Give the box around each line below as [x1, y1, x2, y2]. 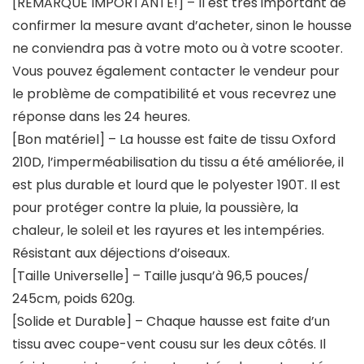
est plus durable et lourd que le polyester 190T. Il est [12, 175, 340, 195]
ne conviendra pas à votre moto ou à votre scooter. [12, 39, 343, 58]
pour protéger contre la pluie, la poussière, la [12, 198, 298, 218]
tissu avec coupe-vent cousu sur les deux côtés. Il [12, 335, 326, 354]
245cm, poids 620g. [12, 289, 135, 309]
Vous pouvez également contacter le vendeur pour [12, 62, 340, 81]
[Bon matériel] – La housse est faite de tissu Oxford [12, 130, 336, 149]
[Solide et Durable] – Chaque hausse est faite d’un [12, 312, 330, 331]
